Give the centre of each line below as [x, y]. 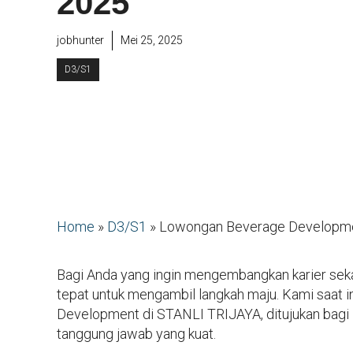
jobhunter [80, 41]
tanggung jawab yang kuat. [136, 333]
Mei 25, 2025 [152, 41]
